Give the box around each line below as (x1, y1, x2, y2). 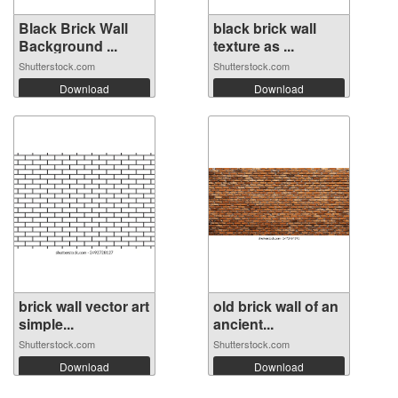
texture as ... (213, 36, 294, 56)
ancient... (213, 314, 274, 334)
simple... (19, 314, 74, 334)
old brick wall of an (213, 296, 338, 316)
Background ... (19, 36, 117, 56)
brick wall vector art (19, 296, 149, 316)
